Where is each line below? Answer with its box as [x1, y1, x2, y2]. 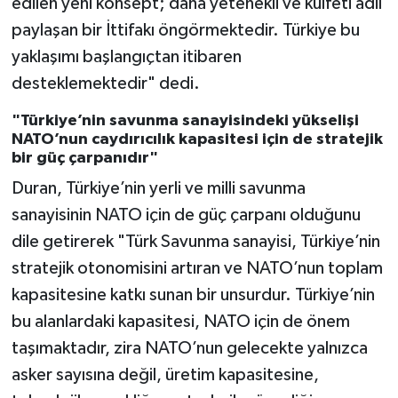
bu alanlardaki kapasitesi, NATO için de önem [11, 313, 350, 331]
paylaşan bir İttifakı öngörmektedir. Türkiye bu [11, 20, 360, 39]
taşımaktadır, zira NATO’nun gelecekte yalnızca [11, 339, 368, 358]
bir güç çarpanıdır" [11, 149, 158, 166]
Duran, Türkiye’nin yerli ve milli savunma [11, 179, 306, 198]
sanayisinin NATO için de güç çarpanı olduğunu [11, 206, 361, 225]
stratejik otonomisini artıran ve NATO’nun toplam [11, 259, 383, 278]
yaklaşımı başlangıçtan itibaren [11, 47, 242, 66]
